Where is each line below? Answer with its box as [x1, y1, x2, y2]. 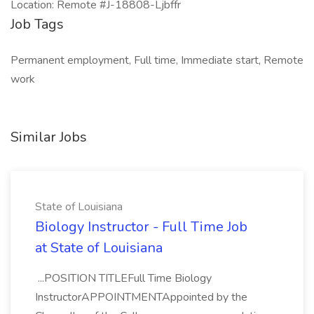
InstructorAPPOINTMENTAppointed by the [35, 289, 247, 305]
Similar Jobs [11, 128, 87, 146]
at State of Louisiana [35, 238, 163, 257]
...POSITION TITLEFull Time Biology [35, 271, 212, 286]
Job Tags [11, 15, 64, 34]
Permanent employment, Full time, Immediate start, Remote [11, 53, 303, 68]
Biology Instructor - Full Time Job [35, 217, 247, 236]
